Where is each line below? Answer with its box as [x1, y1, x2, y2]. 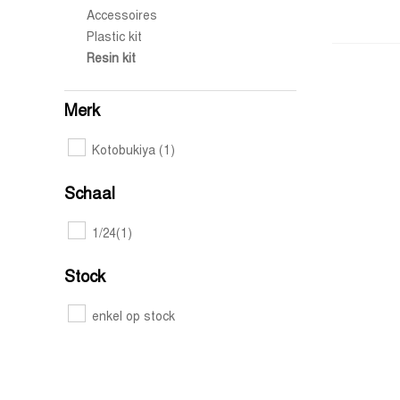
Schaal [64, 187, 115, 203]
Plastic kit [87, 32, 142, 44]
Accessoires [87, 11, 157, 22]
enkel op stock [92, 312, 175, 323]
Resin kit [87, 54, 136, 65]
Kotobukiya [92, 146, 159, 157]
